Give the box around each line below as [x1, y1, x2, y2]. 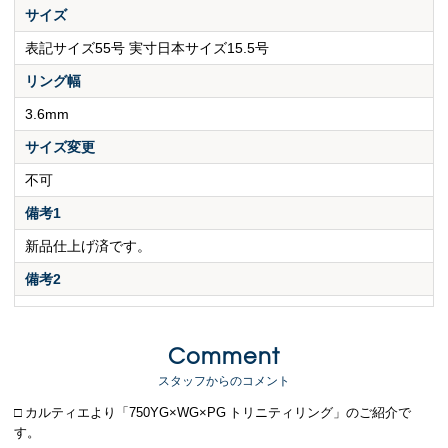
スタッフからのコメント [158, 375, 290, 388]
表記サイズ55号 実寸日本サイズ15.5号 [25, 41, 270, 56]
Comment [168, 346, 280, 368]
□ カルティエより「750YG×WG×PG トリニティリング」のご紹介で [14, 406, 412, 420]
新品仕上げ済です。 [25, 239, 152, 254]
